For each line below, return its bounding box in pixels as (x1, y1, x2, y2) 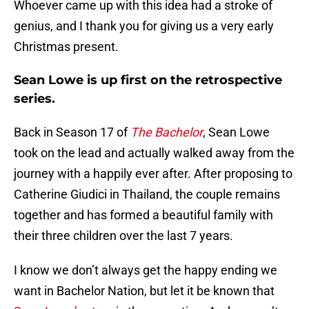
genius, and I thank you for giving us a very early (14, 19, 274, 34)
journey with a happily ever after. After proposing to (14, 166, 292, 181)
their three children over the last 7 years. (14, 228, 233, 243)
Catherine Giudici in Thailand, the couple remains (14, 187, 280, 202)
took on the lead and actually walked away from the (14, 146, 295, 161)
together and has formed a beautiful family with (14, 208, 273, 223)
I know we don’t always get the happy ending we (14, 263, 277, 278)
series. (14, 91, 55, 107)
